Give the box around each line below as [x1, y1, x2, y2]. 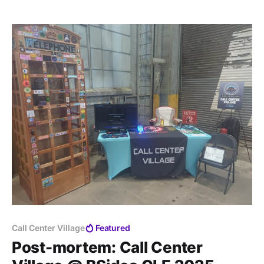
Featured [95, 223, 131, 233]
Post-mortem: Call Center [12, 238, 203, 257]
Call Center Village [12, 223, 85, 233]
